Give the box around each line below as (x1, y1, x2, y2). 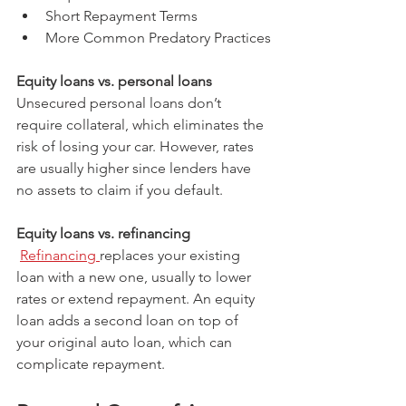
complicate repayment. (16, 355, 165, 373)
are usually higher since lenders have (16, 159, 255, 178)
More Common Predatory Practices (45, 29, 271, 47)
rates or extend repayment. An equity (16, 290, 258, 308)
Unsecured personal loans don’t (16, 94, 225, 112)
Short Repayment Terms (45, 7, 198, 25)
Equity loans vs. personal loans (16, 72, 212, 91)
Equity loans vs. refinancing (16, 225, 190, 243)
